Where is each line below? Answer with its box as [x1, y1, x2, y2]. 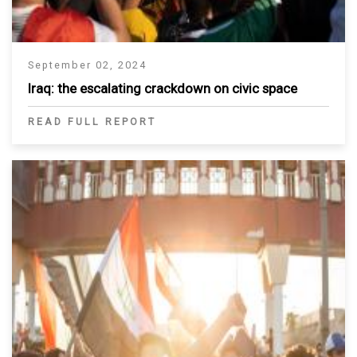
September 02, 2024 [28, 58, 147, 71]
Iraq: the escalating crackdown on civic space [28, 80, 297, 96]
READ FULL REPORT [28, 115, 156, 127]
